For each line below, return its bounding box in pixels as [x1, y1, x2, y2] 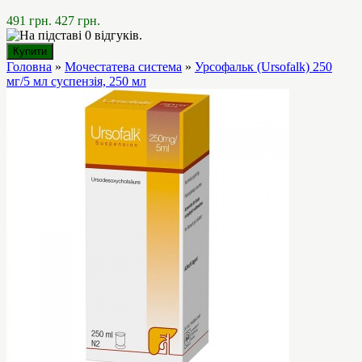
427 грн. [55, 13, 100, 27]
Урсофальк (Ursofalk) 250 [195, 59, 332, 74]
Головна [6, 59, 52, 74]
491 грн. [6, 13, 52, 27]
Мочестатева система [65, 59, 182, 74]
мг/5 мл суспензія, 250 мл [6, 74, 146, 88]
